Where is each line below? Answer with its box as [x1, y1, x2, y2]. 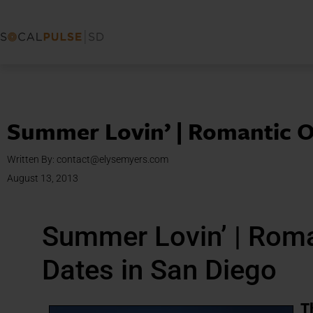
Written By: [7, 154, 57, 165]
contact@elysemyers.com [57, 154, 168, 165]
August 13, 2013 [7, 173, 78, 184]
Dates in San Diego [42, 254, 277, 286]
